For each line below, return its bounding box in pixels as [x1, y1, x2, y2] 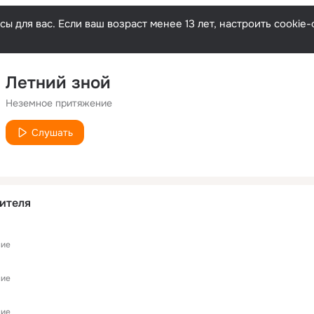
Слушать [32, 126, 73, 139]
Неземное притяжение [6, 97, 112, 109]
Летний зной [6, 72, 111, 93]
